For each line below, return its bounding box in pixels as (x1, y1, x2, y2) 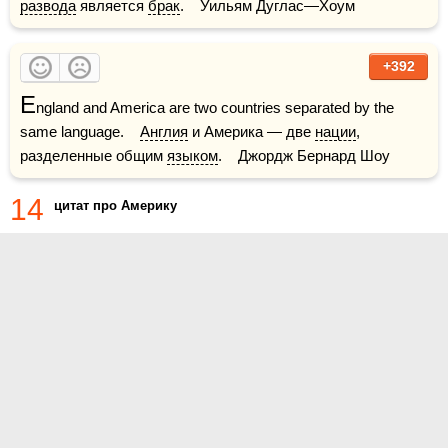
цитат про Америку (54, 198, 177, 213)
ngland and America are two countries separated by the (36, 99, 394, 116)
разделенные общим (20, 147, 167, 164)
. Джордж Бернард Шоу (218, 147, 390, 164)
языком (167, 147, 218, 164)
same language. (20, 123, 140, 140)
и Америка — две (188, 123, 315, 140)
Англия (140, 123, 188, 140)
